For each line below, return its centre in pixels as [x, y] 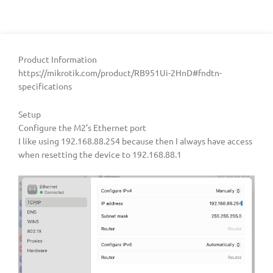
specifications [45, 86]
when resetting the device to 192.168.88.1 [100, 154]
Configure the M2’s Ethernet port [82, 127]
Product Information [58, 59]
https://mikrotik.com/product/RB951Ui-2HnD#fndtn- [120, 73]
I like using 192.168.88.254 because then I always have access [135, 140]
